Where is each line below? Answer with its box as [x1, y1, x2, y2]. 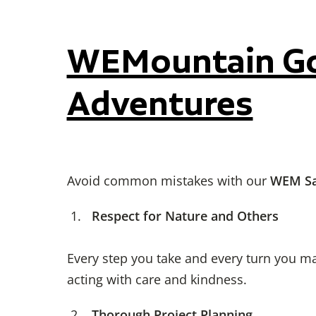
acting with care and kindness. [66, 271, 247, 288]
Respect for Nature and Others [91, 207, 279, 225]
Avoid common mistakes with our [66, 172, 270, 190]
